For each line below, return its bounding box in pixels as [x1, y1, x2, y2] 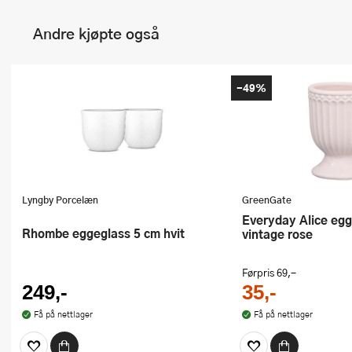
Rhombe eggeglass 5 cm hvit [31, 223, 185, 242]
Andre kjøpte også [33, 22, 159, 46]
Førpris [242, 265, 277, 280]
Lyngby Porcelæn [22, 192, 98, 207]
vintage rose [242, 225, 313, 244]
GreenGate [242, 192, 291, 207]
